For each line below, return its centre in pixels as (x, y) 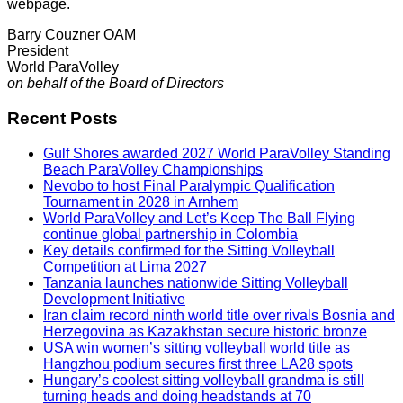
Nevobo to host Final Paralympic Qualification (189, 185)
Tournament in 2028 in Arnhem (141, 201)
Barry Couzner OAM (72, 35)
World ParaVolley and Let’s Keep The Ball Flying (199, 218)
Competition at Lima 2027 (125, 266)
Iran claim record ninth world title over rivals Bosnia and (219, 315)
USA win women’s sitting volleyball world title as (197, 347)
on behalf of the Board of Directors (116, 84)
